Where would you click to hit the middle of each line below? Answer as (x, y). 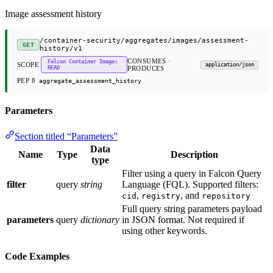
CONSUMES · (149, 61)
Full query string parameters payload (192, 208)
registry (161, 196)
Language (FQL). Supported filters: (190, 184)
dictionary (100, 219)
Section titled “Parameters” (66, 136)
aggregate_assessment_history (90, 81)
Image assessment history (53, 14)
